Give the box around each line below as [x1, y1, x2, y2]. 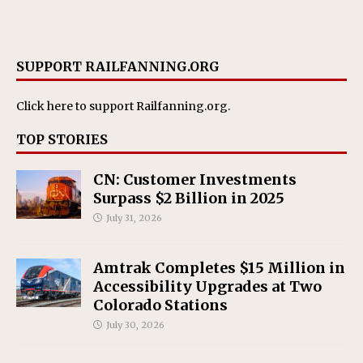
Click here [16, 99, 73, 114]
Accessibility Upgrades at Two [93, 277, 322, 297]
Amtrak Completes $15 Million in [93, 258, 345, 278]
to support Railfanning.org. [73, 99, 230, 114]
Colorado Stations [93, 296, 228, 315]
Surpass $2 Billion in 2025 [93, 189, 284, 208]
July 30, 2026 [106, 319, 164, 331]
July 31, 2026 [106, 212, 162, 224]
